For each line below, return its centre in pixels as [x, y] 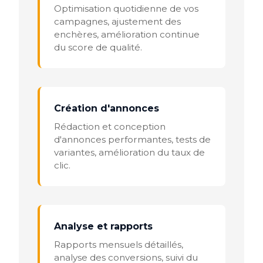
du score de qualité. [98, 47]
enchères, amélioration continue [127, 34]
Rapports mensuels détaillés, [119, 244]
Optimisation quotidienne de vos [126, 8]
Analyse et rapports [103, 226]
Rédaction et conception [110, 126]
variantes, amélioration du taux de [129, 152]
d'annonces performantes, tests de [132, 139]
